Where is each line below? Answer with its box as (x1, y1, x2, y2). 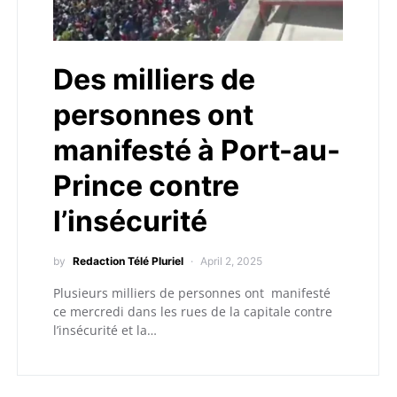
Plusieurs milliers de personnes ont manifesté (53, 284, 331, 301)
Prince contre (53, 168, 239, 203)
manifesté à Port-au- (53, 133, 340, 167)
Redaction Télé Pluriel (73, 254, 183, 268)
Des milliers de (53, 62, 255, 97)
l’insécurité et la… (53, 322, 157, 339)
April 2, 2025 (200, 254, 262, 268)
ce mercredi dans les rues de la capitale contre (53, 303, 332, 320)
